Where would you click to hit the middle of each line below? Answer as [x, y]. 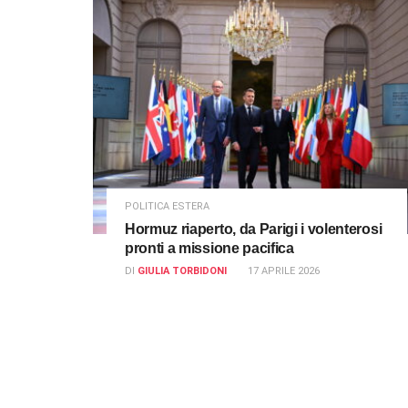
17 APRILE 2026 [284, 270]
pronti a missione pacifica [209, 248]
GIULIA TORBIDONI [182, 270]
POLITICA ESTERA [167, 206]
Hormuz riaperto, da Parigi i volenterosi [254, 229]
